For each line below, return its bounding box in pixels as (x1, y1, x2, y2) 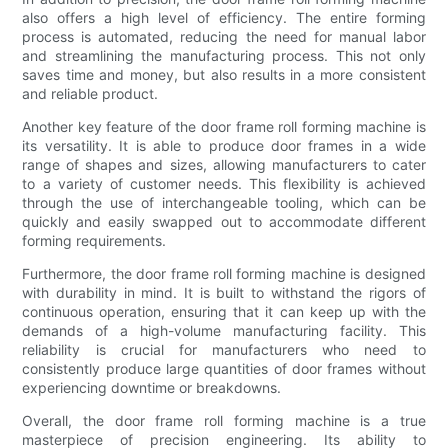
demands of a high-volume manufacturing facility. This (22, 321, 426, 339)
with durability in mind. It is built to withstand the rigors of (22, 283, 426, 301)
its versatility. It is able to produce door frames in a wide (22, 136, 426, 154)
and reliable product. (22, 84, 159, 102)
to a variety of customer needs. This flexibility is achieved (22, 174, 426, 192)
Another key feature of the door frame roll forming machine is (22, 117, 426, 135)
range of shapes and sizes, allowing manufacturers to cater (22, 155, 426, 173)
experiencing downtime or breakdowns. (22, 378, 282, 396)
